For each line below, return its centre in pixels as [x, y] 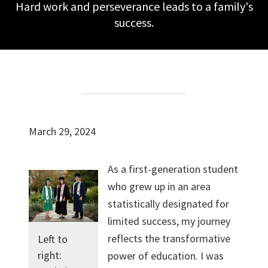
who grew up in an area [159, 186]
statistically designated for [169, 204]
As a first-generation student [173, 169]
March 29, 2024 [62, 131]
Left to [53, 239]
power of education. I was [166, 256]
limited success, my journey [169, 221]
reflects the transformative [169, 238]
